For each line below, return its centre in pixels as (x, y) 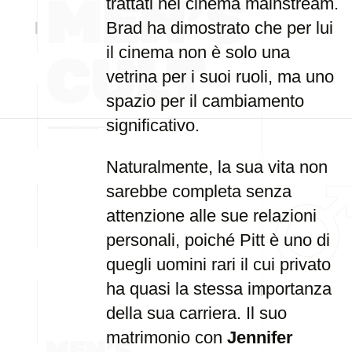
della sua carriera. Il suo (196, 313)
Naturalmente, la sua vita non (217, 167)
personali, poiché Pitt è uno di (218, 240)
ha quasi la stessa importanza (219, 289)
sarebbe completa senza (199, 191)
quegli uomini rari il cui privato (218, 264)
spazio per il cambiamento (205, 101)
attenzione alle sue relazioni (211, 216)
